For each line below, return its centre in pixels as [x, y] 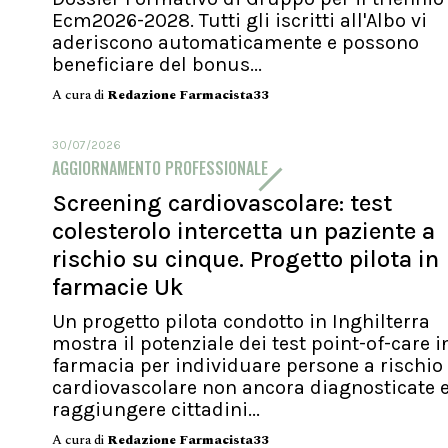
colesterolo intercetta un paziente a [243, 231]
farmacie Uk [117, 287]
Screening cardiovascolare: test [222, 203]
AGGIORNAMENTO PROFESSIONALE [160, 168]
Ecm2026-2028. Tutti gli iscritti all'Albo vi [239, 21]
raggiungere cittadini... [156, 410]
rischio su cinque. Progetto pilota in [245, 259]
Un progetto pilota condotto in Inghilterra [241, 322]
